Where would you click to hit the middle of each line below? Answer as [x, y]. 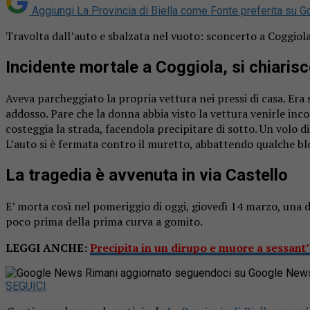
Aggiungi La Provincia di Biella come [120, 10]
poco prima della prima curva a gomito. [104, 221]
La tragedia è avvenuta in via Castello [147, 175]
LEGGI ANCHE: [48, 247]
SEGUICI [26, 286]
